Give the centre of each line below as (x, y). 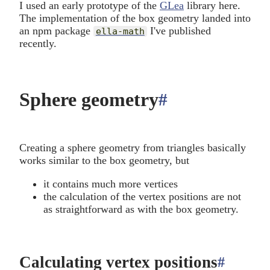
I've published (179, 30)
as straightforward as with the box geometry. (141, 209)
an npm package (56, 30)
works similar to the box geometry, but (104, 160)
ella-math (120, 31)
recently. (38, 43)
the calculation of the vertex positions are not (142, 196)
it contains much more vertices (111, 184)
